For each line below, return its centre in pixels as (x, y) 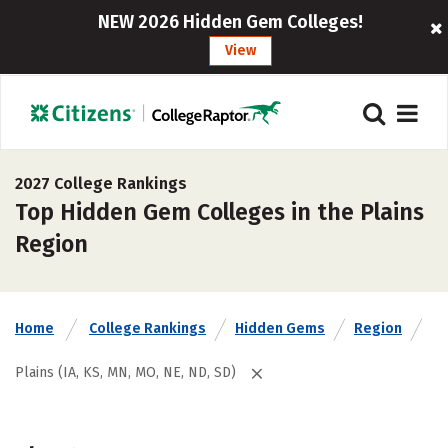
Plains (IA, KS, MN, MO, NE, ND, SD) (125, 372)
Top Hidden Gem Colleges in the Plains (219, 212)
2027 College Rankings (101, 183)
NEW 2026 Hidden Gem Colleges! (231, 22)
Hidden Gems (280, 328)
